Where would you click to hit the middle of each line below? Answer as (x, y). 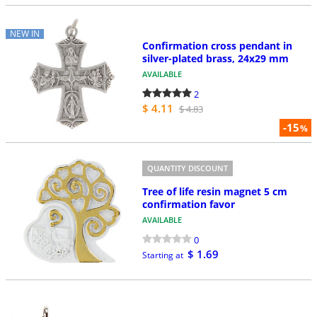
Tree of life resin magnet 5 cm (214, 191)
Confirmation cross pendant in (217, 46)
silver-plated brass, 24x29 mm (215, 59)
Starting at (162, 255)
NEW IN (25, 34)
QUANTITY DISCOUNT (187, 168)
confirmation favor (188, 204)
